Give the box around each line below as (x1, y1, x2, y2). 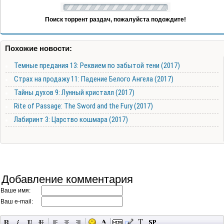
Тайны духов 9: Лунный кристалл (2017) (14, 87, 134, 97)
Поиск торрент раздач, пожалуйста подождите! (45, 15, 186, 23)
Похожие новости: (5, 43, 72, 52)
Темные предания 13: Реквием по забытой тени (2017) (14, 60, 180, 70)
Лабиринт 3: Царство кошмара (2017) (14, 114, 128, 124)
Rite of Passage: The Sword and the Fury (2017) (14, 101, 153, 110)
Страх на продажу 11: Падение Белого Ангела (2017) (14, 74, 173, 83)
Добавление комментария (1, 172, 133, 185)
